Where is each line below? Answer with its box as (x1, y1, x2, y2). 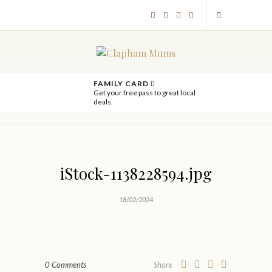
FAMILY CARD (93, 79, 151, 88)
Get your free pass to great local (93, 88, 195, 97)
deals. (93, 97, 113, 106)
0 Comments (45, 260, 86, 270)
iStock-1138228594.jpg (60, 163, 212, 184)
